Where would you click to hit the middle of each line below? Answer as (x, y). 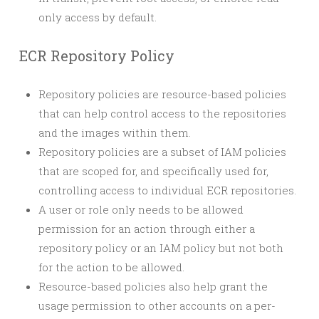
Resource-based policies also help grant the (153, 286)
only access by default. (98, 17)
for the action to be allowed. (111, 267)
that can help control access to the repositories (162, 113)
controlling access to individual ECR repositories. (167, 190)
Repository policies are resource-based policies (162, 94)
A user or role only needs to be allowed (141, 209)
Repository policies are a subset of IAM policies (162, 152)
